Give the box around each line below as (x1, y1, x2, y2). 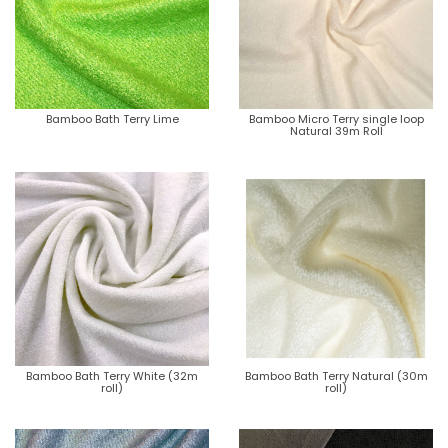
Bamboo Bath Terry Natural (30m (244, 367, 428, 384)
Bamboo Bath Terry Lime (45, 110, 179, 127)
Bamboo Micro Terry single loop (248, 110, 424, 127)
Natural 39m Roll (289, 122, 383, 139)
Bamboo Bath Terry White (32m (26, 367, 198, 384)
